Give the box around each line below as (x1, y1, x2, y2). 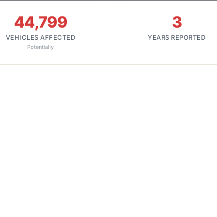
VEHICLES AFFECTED (5, 33, 76, 41)
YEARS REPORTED (148, 33, 205, 41)
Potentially (27, 44, 54, 50)
